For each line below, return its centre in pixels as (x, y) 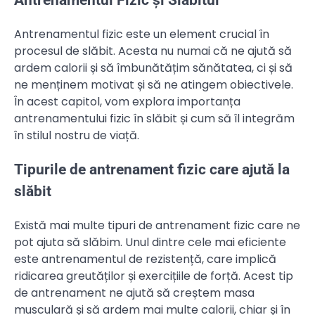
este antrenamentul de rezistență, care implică (145, 259)
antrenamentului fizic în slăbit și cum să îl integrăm (154, 118)
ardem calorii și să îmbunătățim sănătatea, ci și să (153, 67)
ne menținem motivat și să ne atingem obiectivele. (154, 84)
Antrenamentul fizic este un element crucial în (142, 34)
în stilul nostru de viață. (77, 135)
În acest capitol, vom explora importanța (127, 101)
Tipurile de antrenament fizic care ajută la (152, 169)
